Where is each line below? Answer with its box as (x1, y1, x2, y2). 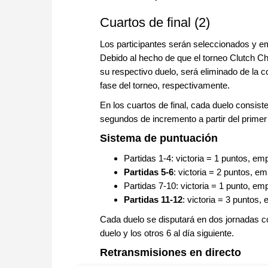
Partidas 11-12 (124, 194, 182, 205)
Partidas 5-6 (124, 167, 173, 178)
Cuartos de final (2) (100, 15, 210, 31)
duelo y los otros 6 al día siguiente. (100, 228, 236, 239)
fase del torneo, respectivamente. (100, 80, 230, 91)
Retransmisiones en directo (100, 246, 241, 259)
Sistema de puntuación (100, 132, 218, 145)
